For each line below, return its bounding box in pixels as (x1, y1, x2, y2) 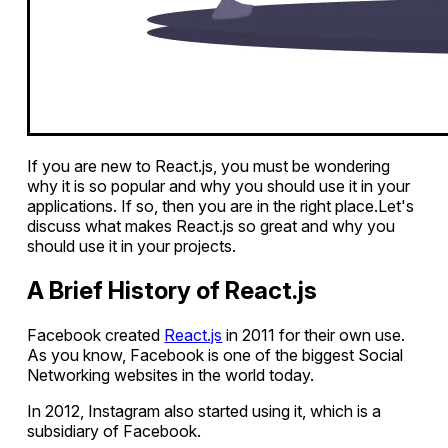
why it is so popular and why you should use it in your (27, 175, 411, 196)
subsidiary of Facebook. (27, 420, 202, 441)
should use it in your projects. (27, 235, 237, 256)
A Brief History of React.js (27, 275, 318, 305)
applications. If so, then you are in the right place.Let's (27, 195, 415, 216)
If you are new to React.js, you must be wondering (27, 155, 391, 176)
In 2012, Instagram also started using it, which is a (27, 400, 382, 421)
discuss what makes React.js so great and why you (27, 215, 396, 236)
